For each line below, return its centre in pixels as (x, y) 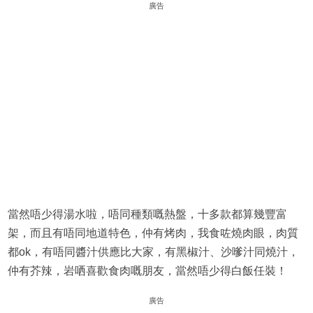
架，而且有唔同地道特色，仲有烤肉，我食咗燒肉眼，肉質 (153, 233)
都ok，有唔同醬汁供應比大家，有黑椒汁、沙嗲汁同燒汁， (153, 252)
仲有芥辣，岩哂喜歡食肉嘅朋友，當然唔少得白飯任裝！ (147, 271)
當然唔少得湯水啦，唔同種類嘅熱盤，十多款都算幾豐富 (147, 214)
